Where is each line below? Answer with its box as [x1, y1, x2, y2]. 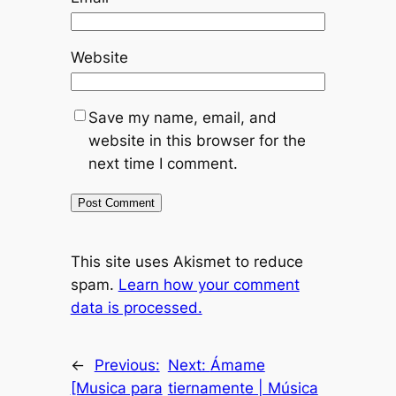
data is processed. [70, 299, 202, 317]
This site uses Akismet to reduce [70, 253, 303, 271]
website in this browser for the [88, 131, 306, 149]
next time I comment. [88, 154, 238, 172]
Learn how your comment [118, 276, 300, 294]
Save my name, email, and [88, 108, 277, 126]
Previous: [94, 356, 160, 375]
